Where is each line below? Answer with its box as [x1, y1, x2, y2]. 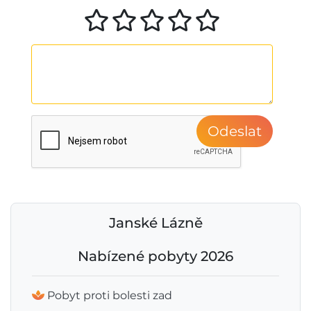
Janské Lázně [108, 215, 203, 231]
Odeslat [208, 123, 262, 140]
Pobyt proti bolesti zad [47, 289, 172, 302]
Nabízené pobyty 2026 [78, 248, 233, 264]
